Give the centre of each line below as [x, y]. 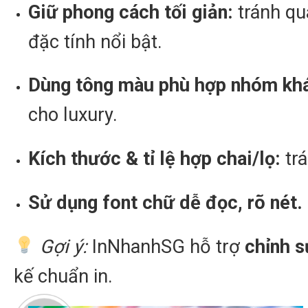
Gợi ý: [63, 246]
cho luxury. [73, 115]
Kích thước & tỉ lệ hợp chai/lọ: [154, 159]
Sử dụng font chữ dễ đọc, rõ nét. [165, 202]
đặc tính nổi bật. [95, 42]
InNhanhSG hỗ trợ [166, 246]
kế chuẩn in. [63, 276]
